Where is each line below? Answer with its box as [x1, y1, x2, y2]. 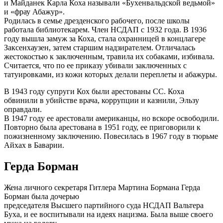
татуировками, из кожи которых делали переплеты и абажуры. [4, 70, 217, 79]
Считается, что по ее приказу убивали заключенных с [4, 61, 187, 70]
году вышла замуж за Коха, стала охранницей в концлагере [4, 34, 206, 43]
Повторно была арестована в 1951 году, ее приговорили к [4, 123, 201, 132]
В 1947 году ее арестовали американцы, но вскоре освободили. [4, 114, 219, 123]
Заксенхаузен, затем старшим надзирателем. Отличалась [4, 43, 195, 52]
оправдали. [4, 105, 42, 114]
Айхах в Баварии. [4, 141, 64, 150]
